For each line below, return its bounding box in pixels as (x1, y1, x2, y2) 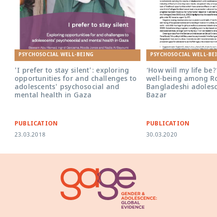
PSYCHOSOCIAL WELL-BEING (18, 52, 93, 59)
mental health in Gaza (15, 91, 92, 101)
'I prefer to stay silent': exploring (15, 66, 129, 76)
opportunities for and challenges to (15, 75, 137, 84)
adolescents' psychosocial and (15, 83, 120, 93)
